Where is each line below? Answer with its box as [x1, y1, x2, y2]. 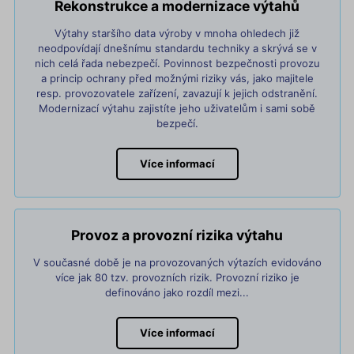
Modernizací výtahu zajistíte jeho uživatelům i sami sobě [39, 101, 315, 115]
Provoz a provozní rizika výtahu [71, 226, 283, 243]
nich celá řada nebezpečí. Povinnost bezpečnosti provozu [34, 56, 320, 70]
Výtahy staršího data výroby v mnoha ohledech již [55, 26, 299, 40]
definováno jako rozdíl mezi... [105, 285, 249, 299]
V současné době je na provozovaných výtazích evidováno [32, 255, 322, 269]
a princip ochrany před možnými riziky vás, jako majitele [40, 71, 314, 85]
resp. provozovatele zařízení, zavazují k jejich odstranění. [36, 86, 318, 100]
